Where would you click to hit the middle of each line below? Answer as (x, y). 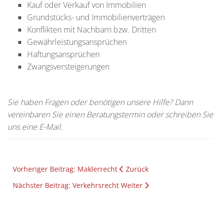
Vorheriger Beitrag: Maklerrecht (66, 169)
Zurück (137, 169)
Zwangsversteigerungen (68, 67)
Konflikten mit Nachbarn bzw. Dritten (92, 30)
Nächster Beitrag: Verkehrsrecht (67, 185)
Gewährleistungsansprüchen (77, 42)
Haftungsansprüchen (63, 55)
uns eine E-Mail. (35, 127)
